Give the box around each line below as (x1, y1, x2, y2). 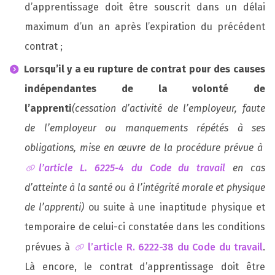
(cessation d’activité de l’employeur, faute (72, 102, 265, 114)
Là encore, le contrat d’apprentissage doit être (25, 260, 265, 273)
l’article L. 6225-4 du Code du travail (39, 161, 226, 174)
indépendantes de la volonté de (25, 82, 265, 95)
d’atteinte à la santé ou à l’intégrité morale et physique (25, 181, 265, 193)
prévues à (25, 241, 74, 253)
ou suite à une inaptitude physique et (84, 201, 265, 213)
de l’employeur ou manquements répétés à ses (25, 122, 265, 134)
